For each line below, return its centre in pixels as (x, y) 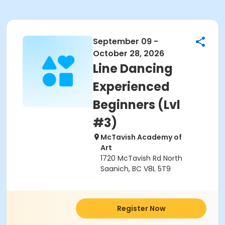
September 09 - (126, 41)
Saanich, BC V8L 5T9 (136, 169)
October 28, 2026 (129, 53)
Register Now (141, 208)
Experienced (131, 87)
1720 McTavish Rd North (141, 158)
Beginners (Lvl (137, 105)
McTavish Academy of (141, 137)
